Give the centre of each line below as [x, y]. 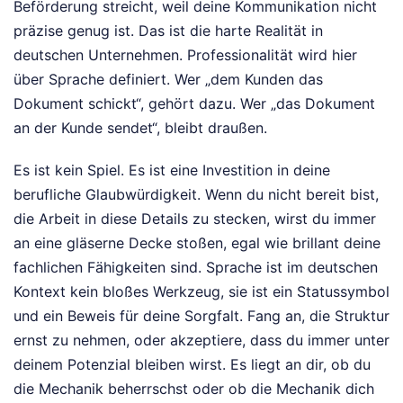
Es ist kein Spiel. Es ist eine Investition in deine [172, 170]
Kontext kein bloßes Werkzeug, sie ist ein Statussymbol [201, 291]
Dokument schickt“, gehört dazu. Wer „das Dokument [194, 103]
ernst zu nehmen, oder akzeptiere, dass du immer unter [201, 340]
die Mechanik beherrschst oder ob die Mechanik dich [194, 388]
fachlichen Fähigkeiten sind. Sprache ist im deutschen [196, 267]
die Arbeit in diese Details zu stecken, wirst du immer [195, 218]
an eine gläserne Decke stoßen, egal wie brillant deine [197, 242]
